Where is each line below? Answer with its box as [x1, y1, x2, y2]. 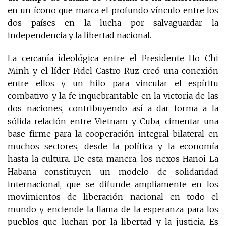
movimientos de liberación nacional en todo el [8, 191, 218, 202]
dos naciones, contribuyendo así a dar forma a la [8, 103, 218, 114]
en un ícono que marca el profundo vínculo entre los [8, 5, 218, 15]
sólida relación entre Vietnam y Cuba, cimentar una [8, 116, 218, 126]
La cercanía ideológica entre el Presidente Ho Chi [8, 52, 218, 63]
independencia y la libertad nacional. [8, 30, 151, 40]
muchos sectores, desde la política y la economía [8, 141, 218, 151]
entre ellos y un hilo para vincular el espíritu [8, 78, 218, 88]
